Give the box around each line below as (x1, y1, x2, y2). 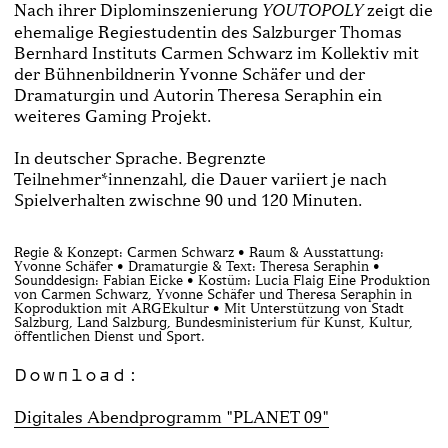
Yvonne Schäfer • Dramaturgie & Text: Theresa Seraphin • (14, 256, 380, 274)
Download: (14, 361, 140, 386)
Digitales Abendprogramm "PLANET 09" (14, 405, 329, 427)
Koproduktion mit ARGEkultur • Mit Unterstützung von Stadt (14, 298, 404, 316)
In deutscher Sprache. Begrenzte (14, 146, 266, 168)
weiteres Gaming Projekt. (14, 104, 211, 126)
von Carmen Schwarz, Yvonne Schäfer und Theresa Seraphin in (14, 284, 412, 302)
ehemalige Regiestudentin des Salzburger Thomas (14, 20, 402, 42)
